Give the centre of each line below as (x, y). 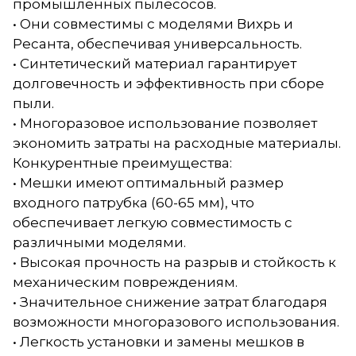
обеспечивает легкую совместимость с (153, 222)
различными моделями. (99, 242)
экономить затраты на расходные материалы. (177, 143)
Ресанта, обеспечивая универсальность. (157, 43)
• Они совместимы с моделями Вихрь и (153, 23)
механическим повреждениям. (125, 282)
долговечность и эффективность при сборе (168, 83)
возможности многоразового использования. (176, 321)
